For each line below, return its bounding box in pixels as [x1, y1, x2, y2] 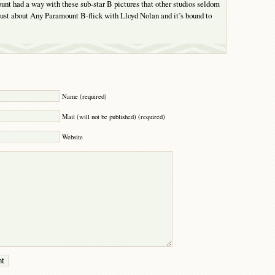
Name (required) [62, 92, 107, 101]
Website [62, 133, 83, 142]
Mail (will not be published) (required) [62, 112, 165, 122]
